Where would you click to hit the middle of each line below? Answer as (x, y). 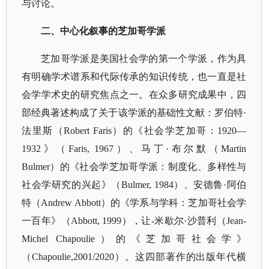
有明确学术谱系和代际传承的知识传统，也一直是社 (134, 77)
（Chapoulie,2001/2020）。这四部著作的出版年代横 (134, 257)
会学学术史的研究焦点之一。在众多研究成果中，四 (134, 95)
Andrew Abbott (71, 203)
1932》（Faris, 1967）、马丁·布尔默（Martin (134, 149)
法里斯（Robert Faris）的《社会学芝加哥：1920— (134, 131)
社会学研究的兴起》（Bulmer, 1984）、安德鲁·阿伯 (134, 185)
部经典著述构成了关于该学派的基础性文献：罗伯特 (133, 113)
